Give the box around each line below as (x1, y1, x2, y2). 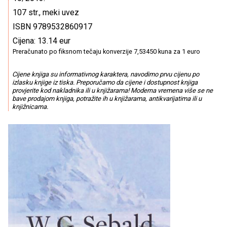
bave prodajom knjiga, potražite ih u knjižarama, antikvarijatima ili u (12, 95, 202, 103)
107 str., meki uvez (13, 8, 79, 17)
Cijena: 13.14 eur (13, 36, 70, 46)
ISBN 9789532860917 (13, 22, 92, 31)
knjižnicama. (12, 103, 48, 111)
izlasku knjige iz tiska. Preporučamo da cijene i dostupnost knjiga (12, 79, 198, 87)
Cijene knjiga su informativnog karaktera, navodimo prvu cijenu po (12, 70, 199, 79)
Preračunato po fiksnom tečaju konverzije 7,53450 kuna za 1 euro (13, 48, 200, 55)
